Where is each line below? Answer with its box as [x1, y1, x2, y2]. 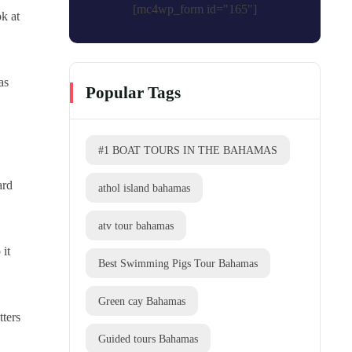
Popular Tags [86, 83, 181, 103]
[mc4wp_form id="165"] [133, 2, 257, 16]
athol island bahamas [98, 181, 190, 195]
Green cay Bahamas [98, 295, 185, 308]
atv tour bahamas [98, 219, 174, 233]
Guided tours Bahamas [98, 332, 198, 346]
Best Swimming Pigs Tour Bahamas [98, 257, 258, 270]
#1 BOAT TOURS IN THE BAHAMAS [98, 144, 277, 157]
